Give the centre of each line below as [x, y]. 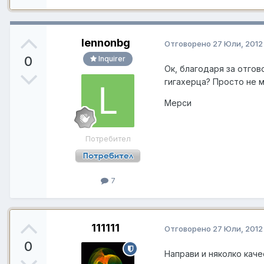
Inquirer [111, 58]
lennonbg [105, 42]
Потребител [108, 138]
